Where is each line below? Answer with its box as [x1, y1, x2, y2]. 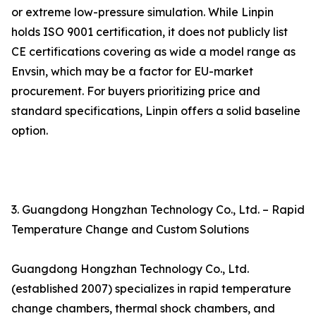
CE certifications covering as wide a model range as [11, 44, 296, 59]
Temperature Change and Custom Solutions [11, 222, 249, 237]
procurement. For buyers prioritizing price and [11, 84, 260, 99]
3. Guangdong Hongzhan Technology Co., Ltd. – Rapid [11, 202, 305, 217]
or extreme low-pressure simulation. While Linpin [11, 5, 274, 20]
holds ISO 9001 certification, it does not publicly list [11, 25, 288, 39]
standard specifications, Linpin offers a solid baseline [11, 104, 300, 119]
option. [11, 123, 48, 138]
